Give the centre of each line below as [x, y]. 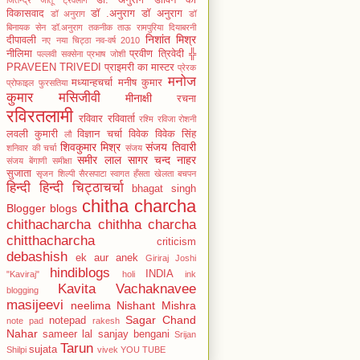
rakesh [106, 320]
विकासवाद [25, 13]
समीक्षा [62, 160]
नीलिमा [19, 53]
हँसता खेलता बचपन [165, 173]
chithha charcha [147, 224]
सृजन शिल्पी [55, 173]
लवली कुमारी [33, 134]
